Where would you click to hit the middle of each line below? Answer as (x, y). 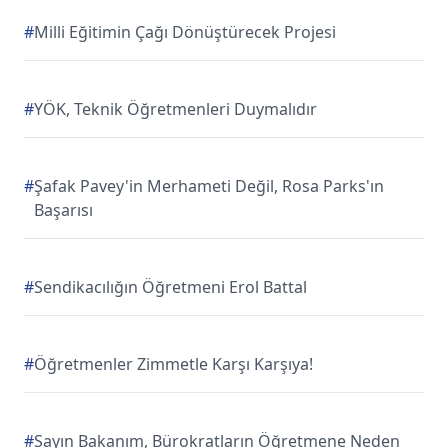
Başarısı (63, 210)
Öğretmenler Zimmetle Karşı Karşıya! (173, 364)
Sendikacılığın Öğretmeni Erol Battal (170, 287)
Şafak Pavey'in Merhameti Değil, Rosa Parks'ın (209, 186)
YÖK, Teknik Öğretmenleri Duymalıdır (175, 109)
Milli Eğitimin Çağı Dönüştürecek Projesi (185, 32)
